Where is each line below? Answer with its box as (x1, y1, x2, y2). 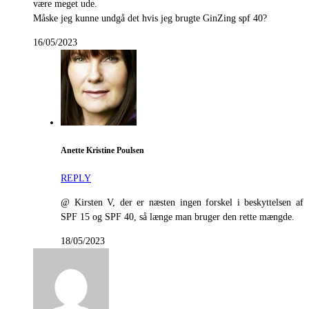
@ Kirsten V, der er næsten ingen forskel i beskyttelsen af (61, 197, 303, 208)
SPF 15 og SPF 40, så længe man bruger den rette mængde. (61, 212, 295, 223)
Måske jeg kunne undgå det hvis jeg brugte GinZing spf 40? (33, 13, 267, 24)
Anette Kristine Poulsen (61, 146, 144, 155)
